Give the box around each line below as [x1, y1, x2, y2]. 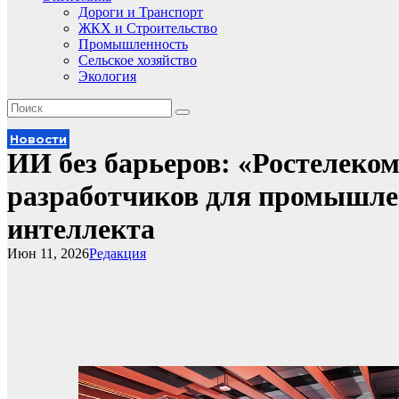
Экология [78, 69, 136, 84]
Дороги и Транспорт [78, 4, 203, 20]
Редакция [89, 246, 146, 261]
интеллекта [7, 213, 155, 245]
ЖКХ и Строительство [78, 20, 217, 36]
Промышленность [78, 37, 188, 52]
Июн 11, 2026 [7, 246, 89, 261]
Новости [10, 132, 67, 146]
